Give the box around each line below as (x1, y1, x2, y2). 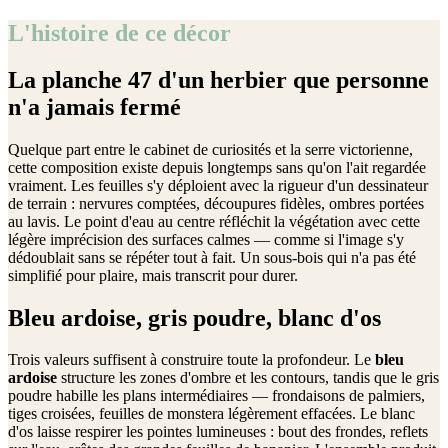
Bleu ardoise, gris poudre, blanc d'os (8, 304, 381, 331)
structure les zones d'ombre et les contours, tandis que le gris (57, 369, 439, 387)
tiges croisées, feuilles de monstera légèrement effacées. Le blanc (8, 405, 415, 423)
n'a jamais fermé (8, 93, 181, 120)
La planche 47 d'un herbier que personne (8, 66, 429, 93)
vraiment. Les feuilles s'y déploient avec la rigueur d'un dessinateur (8, 176, 428, 194)
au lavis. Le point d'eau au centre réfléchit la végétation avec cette (8, 212, 420, 230)
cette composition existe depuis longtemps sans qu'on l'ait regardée (8, 158, 426, 176)
